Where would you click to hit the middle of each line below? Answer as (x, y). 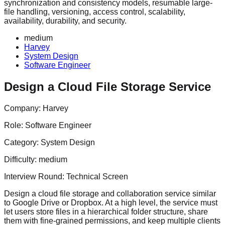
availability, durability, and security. (65, 21)
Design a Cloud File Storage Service (107, 86)
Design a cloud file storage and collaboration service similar (110, 193)
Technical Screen (97, 176)
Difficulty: (21, 159)
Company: (23, 108)
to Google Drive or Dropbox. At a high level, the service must (111, 202)
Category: (22, 142)
